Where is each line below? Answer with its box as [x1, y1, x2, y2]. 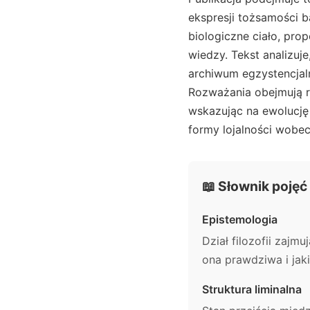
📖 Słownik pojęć [202, 177, 307, 194]
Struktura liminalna [202, 282, 302, 296]
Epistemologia [202, 212, 277, 226]
